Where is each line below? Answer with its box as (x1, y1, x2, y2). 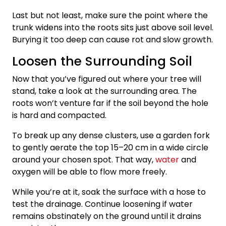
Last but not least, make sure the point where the (12, 9, 208, 21)
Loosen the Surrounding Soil (12, 52, 192, 70)
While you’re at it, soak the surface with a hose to (12, 186, 206, 198)
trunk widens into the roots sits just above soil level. (12, 21, 213, 33)
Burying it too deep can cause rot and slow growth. (12, 33, 213, 45)
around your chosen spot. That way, (12, 153, 155, 165)
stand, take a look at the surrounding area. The (12, 85, 197, 97)
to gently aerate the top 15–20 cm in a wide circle (12, 141, 208, 153)
